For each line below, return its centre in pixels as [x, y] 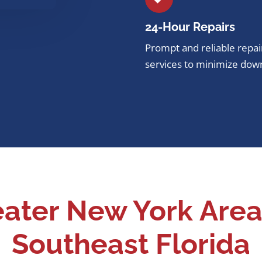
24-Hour [169, 27]
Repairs [214, 27]
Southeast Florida [131, 244]
